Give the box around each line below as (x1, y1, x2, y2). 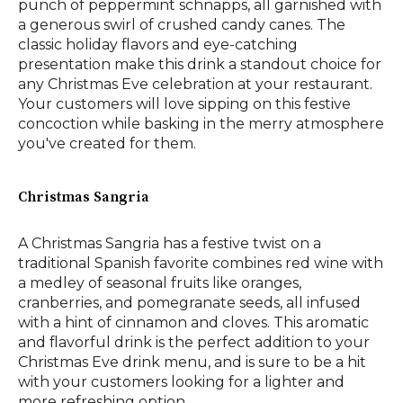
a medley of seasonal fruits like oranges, (18, 273, 301, 291)
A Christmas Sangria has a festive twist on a (18, 234, 321, 252)
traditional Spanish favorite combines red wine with (18, 254, 383, 272)
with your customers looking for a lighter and (18, 372, 345, 390)
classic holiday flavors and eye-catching (18, 35, 298, 53)
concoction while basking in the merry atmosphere (18, 114, 384, 132)
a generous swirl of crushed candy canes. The (18, 15, 345, 33)
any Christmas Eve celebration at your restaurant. (18, 75, 372, 93)
